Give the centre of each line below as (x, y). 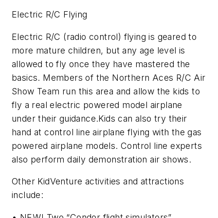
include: (28, 195)
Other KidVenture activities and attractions (98, 182)
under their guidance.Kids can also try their (100, 118)
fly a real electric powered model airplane (97, 105)
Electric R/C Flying (50, 15)
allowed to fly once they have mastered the (101, 64)
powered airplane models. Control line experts (107, 145)
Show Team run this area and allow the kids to (106, 91)
